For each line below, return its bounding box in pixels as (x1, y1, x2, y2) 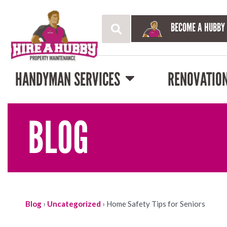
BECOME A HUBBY (171, 20, 225, 34)
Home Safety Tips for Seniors (106, 199, 205, 208)
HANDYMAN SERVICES (15, 68, 120, 90)
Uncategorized (47, 199, 101, 208)
